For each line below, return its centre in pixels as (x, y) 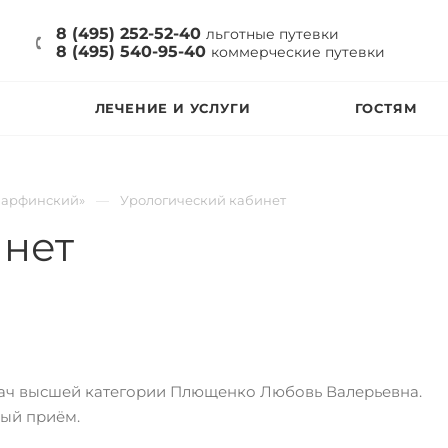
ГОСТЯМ (386, 108)
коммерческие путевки (298, 52)
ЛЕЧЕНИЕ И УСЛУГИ (172, 108)
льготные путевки (272, 34)
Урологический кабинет (203, 200)
